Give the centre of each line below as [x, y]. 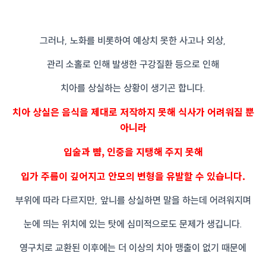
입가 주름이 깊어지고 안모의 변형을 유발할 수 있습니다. [133, 176]
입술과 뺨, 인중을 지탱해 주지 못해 [133, 152]
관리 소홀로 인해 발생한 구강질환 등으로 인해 [133, 64]
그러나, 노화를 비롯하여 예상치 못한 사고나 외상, [133, 41]
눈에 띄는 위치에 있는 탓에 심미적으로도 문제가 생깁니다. [133, 224]
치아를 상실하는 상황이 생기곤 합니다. [133, 88]
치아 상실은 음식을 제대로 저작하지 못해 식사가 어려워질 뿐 [133, 112]
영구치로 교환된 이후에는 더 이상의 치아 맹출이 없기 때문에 [133, 248]
